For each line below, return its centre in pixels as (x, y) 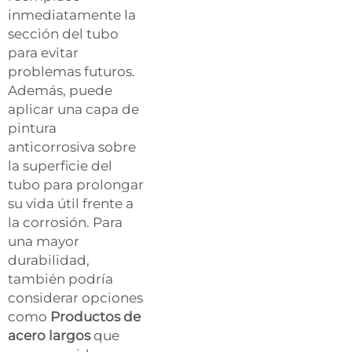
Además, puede (60, 90)
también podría (60, 279)
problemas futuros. (71, 71)
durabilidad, (49, 260)
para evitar (43, 52)
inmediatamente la (72, 15)
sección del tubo (63, 33)
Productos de (95, 316)
